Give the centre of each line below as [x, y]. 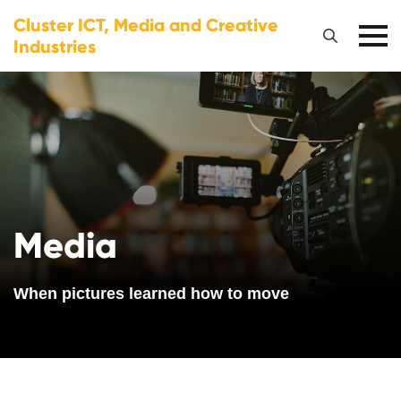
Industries [55, 47]
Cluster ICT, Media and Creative [146, 25]
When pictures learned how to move [151, 294]
